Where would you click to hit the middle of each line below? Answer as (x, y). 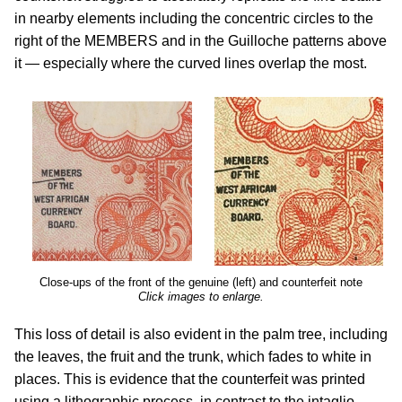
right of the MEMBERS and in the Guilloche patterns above (201, 41)
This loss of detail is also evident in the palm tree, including (201, 334)
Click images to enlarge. (201, 297)
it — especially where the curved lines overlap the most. (191, 63)
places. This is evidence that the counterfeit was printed (190, 379)
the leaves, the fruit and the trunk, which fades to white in (193, 357)
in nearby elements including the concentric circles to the (194, 18)
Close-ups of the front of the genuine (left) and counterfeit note (201, 282)
